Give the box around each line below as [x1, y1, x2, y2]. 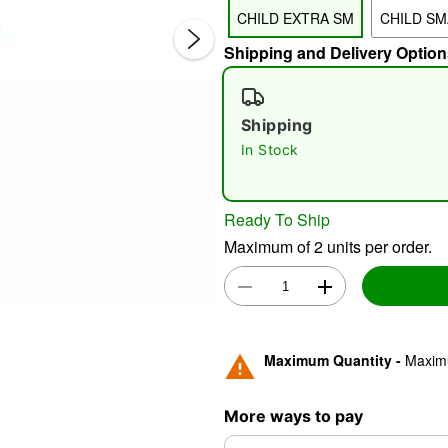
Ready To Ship [224, 207, 330, 231]
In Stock [241, 141, 299, 158]
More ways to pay [224, 405, 363, 426]
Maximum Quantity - [264, 349, 405, 370]
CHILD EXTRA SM [237, 8, 354, 28]
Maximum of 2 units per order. [224, 234, 432, 258]
